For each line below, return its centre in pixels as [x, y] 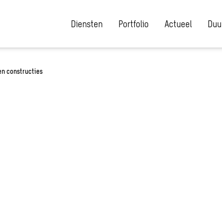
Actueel [178, 24]
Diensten [87, 24]
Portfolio [134, 24]
